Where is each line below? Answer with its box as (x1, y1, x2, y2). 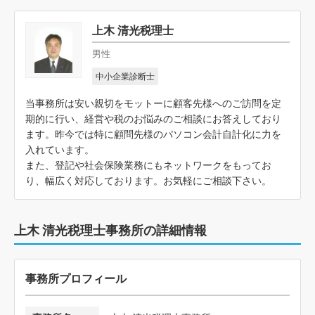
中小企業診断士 (96, 70, 155, 82)
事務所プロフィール (25, 271, 127, 285)
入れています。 (25, 143, 94, 155)
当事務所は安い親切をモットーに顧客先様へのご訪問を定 (25, 96, 281, 109)
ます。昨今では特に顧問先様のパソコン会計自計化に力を (25, 127, 281, 140)
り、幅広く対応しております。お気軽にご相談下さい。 (25, 174, 271, 186)
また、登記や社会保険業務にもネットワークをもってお (25, 158, 271, 171)
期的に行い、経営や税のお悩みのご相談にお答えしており (25, 112, 281, 124)
